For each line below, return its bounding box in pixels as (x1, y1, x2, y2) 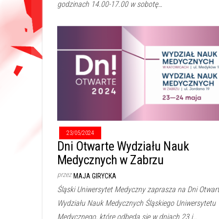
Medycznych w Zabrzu (57, 153, 164, 168)
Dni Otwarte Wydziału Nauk (57, 139, 189, 154)
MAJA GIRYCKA (73, 172, 116, 180)
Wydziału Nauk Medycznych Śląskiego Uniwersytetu (57, 198, 216, 208)
